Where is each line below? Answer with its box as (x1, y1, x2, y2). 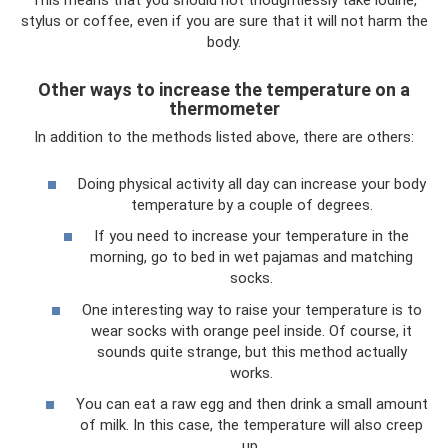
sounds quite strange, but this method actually (96, 342, 407, 361)
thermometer (168, 98, 280, 120)
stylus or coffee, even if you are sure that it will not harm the (20, 12, 428, 31)
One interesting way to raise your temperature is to (81, 300, 422, 319)
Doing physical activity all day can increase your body (77, 174, 426, 193)
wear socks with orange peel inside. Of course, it (91, 321, 412, 340)
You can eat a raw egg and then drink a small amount (75, 395, 428, 414)
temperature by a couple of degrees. (130, 195, 373, 214)
